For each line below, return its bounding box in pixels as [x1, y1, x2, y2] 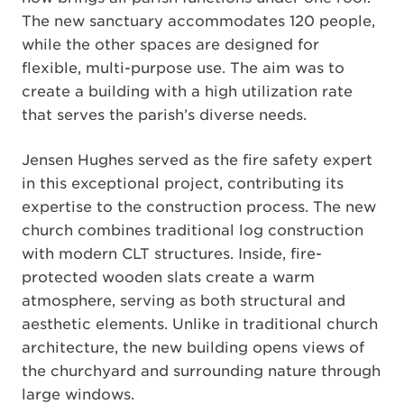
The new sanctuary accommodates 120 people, [22, 13, 375, 30]
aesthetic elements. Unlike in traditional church [22, 316, 378, 333]
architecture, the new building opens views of [22, 339, 364, 356]
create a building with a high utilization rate [22, 83, 353, 100]
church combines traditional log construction [22, 222, 363, 239]
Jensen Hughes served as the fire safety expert [22, 151, 372, 169]
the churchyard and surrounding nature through [22, 363, 381, 380]
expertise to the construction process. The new [22, 198, 376, 216]
